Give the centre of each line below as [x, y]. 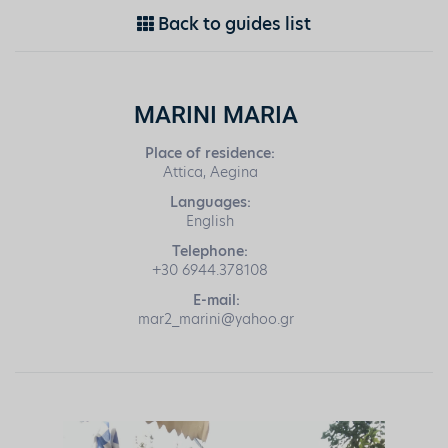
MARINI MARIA [216, 113]
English [210, 220]
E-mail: [216, 300]
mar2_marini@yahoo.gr [216, 319]
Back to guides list [232, 23]
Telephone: [210, 250]
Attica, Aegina [210, 171]
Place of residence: [210, 152]
